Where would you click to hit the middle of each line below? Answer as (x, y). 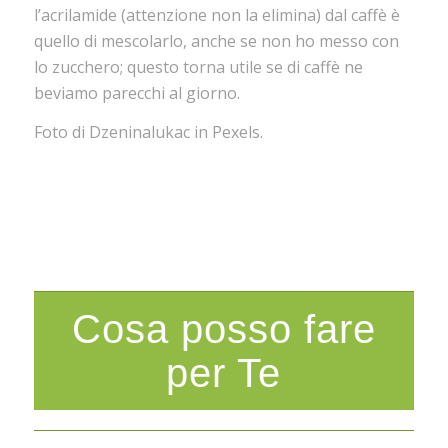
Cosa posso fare (223, 329)
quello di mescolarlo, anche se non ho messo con (216, 40)
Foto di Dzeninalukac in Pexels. (148, 132)
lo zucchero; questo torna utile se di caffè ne (198, 66)
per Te (224, 373)
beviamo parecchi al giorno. (136, 92)
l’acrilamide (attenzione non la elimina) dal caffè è (216, 14)
